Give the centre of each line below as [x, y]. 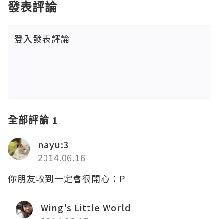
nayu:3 [53, 144]
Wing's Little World [86, 208]
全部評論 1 [33, 120]
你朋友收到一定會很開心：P [67, 179]
